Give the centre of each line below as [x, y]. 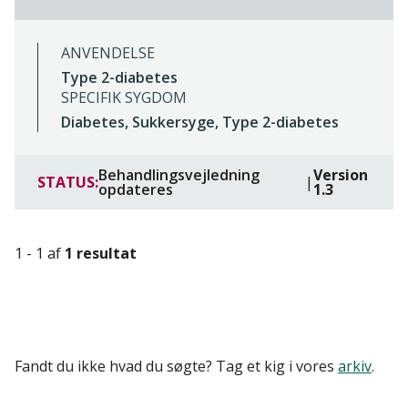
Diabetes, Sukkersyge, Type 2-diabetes [200, 122]
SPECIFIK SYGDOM [124, 98]
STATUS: [68, 183]
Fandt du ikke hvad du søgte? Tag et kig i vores [176, 367]
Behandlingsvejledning [179, 175]
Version [340, 175]
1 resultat [101, 253]
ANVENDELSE [108, 53]
